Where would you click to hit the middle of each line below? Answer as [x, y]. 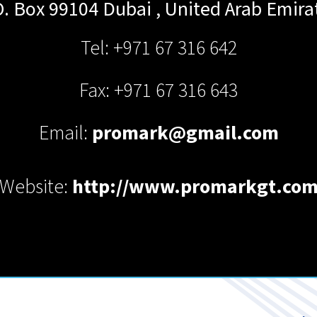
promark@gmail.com [185, 133]
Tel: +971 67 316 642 [158, 48]
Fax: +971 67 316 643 [158, 91]
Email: [65, 133]
